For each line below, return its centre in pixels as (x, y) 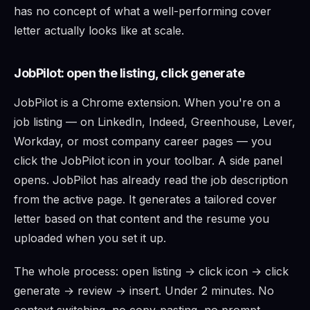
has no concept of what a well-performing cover (143, 11)
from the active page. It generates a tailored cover (145, 200)
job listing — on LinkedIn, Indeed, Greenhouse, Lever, (155, 122)
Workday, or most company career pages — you (143, 142)
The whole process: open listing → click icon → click (151, 272)
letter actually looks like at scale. (99, 31)
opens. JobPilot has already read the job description (151, 180)
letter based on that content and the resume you (142, 219)
